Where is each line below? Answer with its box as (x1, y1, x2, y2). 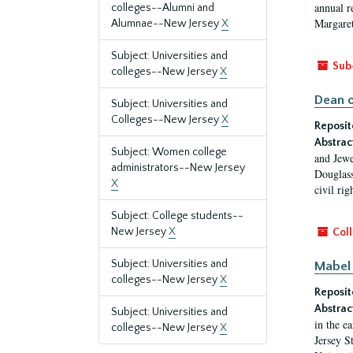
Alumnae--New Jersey (111, 17, 221, 30)
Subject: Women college (111, 146, 227, 158)
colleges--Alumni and (111, 2, 214, 14)
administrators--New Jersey (111, 162, 245, 174)
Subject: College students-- (111, 210, 243, 222)
